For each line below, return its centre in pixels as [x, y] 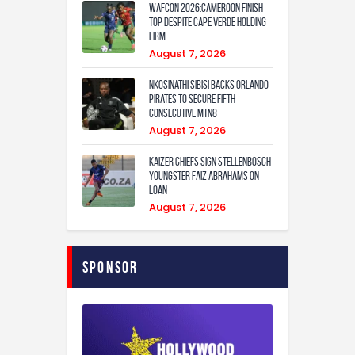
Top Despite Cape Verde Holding [208, 22]
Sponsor [111, 267]
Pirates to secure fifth [192, 99]
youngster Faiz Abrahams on [204, 176]
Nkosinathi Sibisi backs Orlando [209, 84]
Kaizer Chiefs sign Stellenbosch [210, 161]
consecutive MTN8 [183, 113]
